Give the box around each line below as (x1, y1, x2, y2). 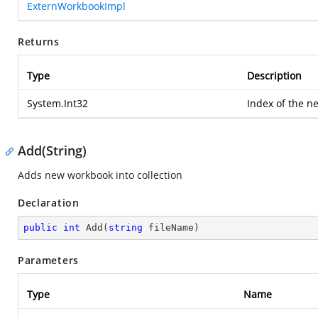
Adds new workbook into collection (18, 168, 182, 182)
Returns (18, 35, 60, 48)
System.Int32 (27, 97, 88, 110)
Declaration (18, 196, 79, 209)
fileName (143, 222, 194, 233)
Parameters (18, 253, 79, 267)
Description (247, 69, 302, 82)
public (23, 222, 57, 233)
